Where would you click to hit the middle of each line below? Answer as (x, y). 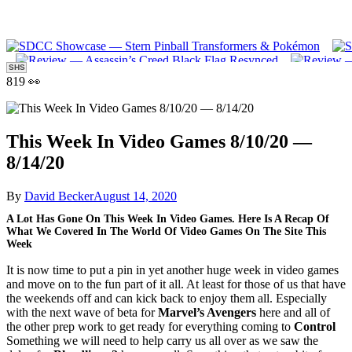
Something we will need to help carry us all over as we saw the (162, 340)
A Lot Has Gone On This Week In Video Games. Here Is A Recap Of (168, 218)
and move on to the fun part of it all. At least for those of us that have (176, 284)
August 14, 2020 (135, 196)
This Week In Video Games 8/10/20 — (159, 142)
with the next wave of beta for (82, 312)
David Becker (59, 196)
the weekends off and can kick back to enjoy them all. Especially (167, 298)
